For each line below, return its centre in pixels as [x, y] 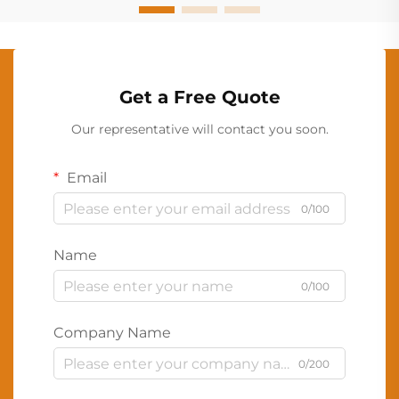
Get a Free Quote [199, 98]
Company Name [112, 333]
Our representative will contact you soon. [199, 130]
